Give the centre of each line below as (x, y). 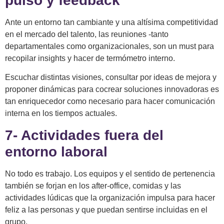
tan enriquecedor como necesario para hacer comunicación (110, 101)
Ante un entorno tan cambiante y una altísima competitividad (111, 22)
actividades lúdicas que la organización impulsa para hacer (110, 197)
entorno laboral (56, 151)
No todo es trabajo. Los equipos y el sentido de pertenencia (110, 173)
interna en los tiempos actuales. (61, 113)
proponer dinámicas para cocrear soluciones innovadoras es (112, 89)
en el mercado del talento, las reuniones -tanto (87, 34)
